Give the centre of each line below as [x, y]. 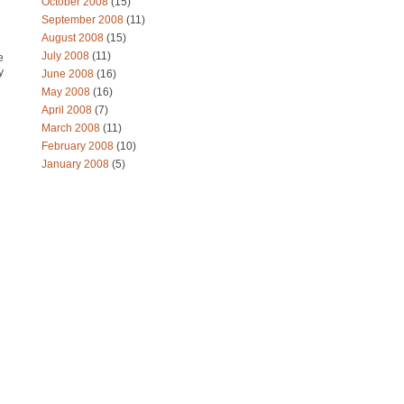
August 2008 [74, 38]
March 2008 [72, 128]
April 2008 [68, 110]
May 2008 [67, 92]
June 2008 [69, 74]
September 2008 [84, 20]
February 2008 [79, 146]
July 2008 [67, 56]
